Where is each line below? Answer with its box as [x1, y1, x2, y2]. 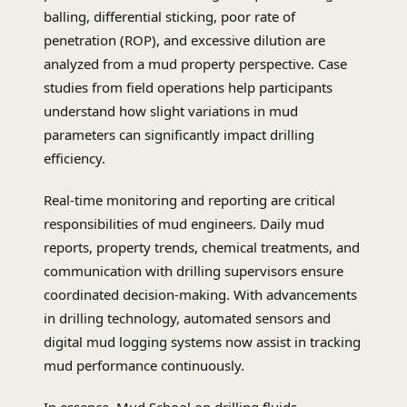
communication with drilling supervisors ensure [44, 262, 343, 281]
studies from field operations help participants [44, 78, 333, 97]
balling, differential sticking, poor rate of [44, 7, 295, 26]
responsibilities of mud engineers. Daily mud [44, 214, 324, 233]
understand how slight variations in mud [44, 102, 298, 121]
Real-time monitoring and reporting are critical [44, 191, 335, 210]
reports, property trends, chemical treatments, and [44, 238, 360, 257]
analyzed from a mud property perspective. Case [44, 55, 347, 74]
